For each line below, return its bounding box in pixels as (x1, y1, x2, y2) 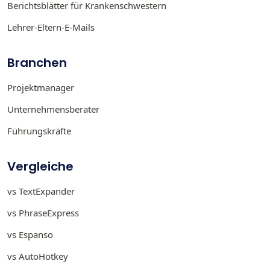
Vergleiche (7, 157, 74, 175)
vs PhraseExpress (7, 206, 79, 219)
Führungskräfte (7, 124, 71, 137)
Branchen (7, 54, 67, 71)
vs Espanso (7, 228, 53, 240)
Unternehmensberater (7, 102, 99, 115)
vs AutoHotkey (7, 250, 68, 262)
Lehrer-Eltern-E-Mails (7, 20, 95, 33)
